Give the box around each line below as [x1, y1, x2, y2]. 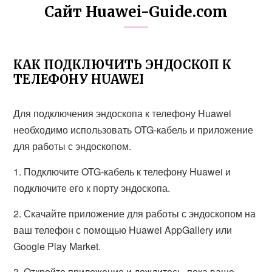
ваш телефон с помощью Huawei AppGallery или [13, 223, 233, 237]
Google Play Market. [13, 239, 101, 253]
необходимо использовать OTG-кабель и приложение [13, 123, 254, 137]
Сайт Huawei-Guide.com [44, 2, 228, 21]
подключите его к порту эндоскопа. [13, 181, 171, 195]
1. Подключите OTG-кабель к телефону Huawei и [13, 165, 231, 178]
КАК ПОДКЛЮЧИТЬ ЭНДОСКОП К [13, 57, 232, 72]
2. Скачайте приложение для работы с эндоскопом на [13, 206, 256, 220]
